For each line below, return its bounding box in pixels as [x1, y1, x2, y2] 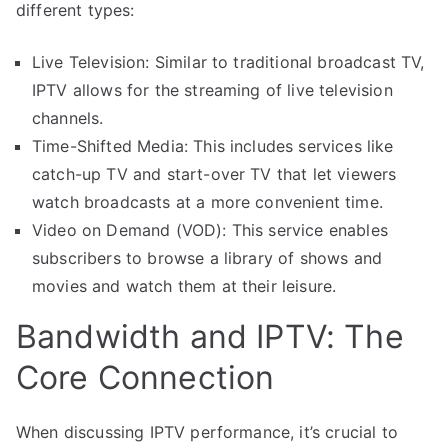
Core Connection [16, 357, 275, 397]
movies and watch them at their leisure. [32, 275, 337, 296]
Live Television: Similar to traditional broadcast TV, [32, 51, 425, 72]
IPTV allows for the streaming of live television [32, 79, 393, 100]
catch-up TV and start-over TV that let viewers [32, 163, 397, 184]
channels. [32, 107, 104, 128]
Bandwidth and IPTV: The [16, 316, 404, 356]
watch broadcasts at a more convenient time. [32, 191, 383, 212]
